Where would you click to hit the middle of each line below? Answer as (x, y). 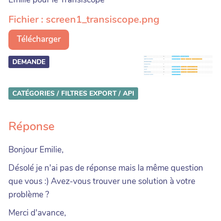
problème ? (29, 194)
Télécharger (39, 39)
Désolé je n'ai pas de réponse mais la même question (106, 168)
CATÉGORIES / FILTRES (50, 93)
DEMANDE (29, 62)
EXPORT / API (112, 93)
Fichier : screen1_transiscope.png (84, 19)
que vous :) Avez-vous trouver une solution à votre (102, 181)
